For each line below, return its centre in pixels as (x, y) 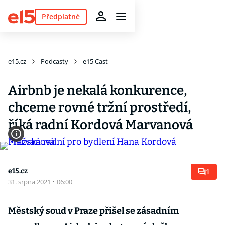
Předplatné (61, 16)
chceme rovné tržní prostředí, (99, 108)
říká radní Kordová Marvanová (100, 125)
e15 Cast (95, 61)
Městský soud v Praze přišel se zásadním (93, 211)
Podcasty (54, 61)
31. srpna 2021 (30, 182)
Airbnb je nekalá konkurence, (97, 91)
